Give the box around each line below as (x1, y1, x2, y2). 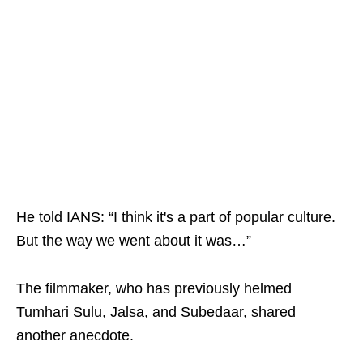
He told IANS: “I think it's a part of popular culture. (16, 209, 335, 225)
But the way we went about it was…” (16, 233, 251, 249)
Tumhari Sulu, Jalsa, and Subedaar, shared (16, 304, 296, 320)
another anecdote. (16, 327, 134, 344)
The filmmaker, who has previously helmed (16, 280, 292, 297)
